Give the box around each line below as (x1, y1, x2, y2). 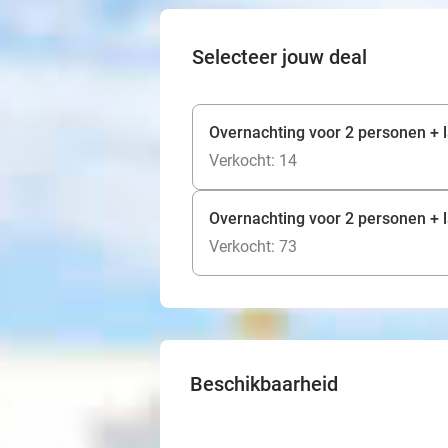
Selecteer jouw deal (192, 45, 367, 69)
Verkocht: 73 (209, 237, 297, 256)
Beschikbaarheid (190, 372, 338, 396)
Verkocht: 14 (209, 151, 297, 170)
